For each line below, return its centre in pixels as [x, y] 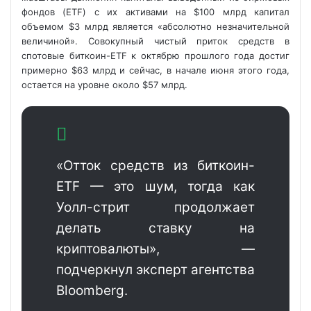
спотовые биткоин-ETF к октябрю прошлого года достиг [155, 56]
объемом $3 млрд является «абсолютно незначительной [155, 26]
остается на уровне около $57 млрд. [104, 85]
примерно [47, 70]
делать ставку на [155, 228]
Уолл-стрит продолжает [155, 207]
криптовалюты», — [155, 249]
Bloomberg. [92, 291]
